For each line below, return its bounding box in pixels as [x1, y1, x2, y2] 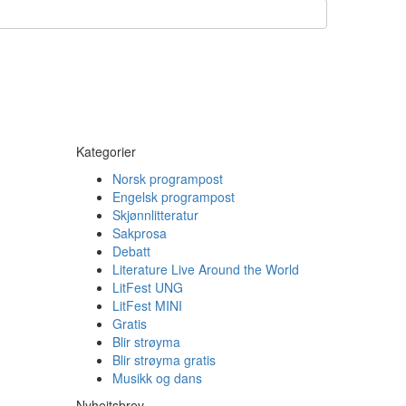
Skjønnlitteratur [111, 206, 198, 224]
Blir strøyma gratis [111, 351, 216, 369]
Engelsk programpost [111, 188, 235, 206]
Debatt [111, 242, 150, 260]
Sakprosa [111, 224, 167, 242]
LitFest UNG [111, 278, 183, 296]
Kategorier [75, 142, 136, 160]
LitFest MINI [111, 296, 182, 314]
